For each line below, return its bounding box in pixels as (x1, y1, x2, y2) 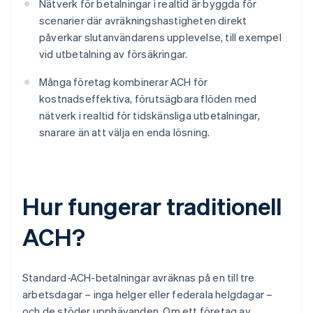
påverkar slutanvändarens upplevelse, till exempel (39, 30, 282, 45)
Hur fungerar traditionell (22, 191, 282, 221)
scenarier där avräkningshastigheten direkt (39, 13, 247, 28)
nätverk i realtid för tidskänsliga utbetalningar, (39, 108, 260, 123)
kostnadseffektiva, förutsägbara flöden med (39, 92, 257, 106)
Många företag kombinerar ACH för (39, 75, 208, 89)
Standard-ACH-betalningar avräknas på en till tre (22, 270, 255, 285)
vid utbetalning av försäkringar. (39, 47, 188, 61)
